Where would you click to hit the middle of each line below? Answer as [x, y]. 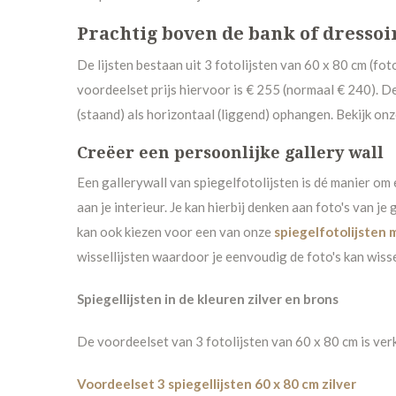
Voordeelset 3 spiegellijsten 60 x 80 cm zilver [217, 383]
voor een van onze [219, 231]
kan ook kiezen [121, 231]
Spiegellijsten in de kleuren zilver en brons [208, 298]
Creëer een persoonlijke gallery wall [230, 152]
